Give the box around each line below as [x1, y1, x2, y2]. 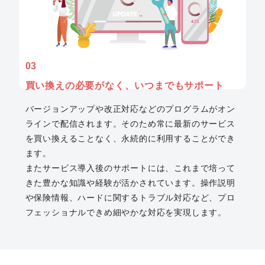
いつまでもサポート [134, 80, 224, 91]
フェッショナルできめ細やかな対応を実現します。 [25, 208, 227, 217]
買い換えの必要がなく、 [25, 80, 135, 91]
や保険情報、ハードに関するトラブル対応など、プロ [25, 193, 235, 202]
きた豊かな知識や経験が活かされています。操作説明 [25, 178, 235, 188]
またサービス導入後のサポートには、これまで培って [25, 163, 235, 173]
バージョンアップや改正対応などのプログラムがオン [25, 104, 235, 114]
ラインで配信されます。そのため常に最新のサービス [25, 119, 235, 128]
